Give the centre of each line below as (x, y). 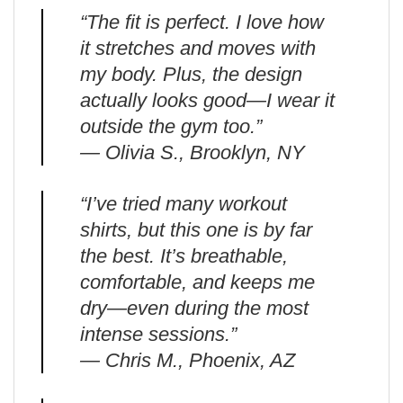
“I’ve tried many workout (183, 204)
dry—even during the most (194, 309)
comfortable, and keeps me (197, 282)
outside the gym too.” (170, 127)
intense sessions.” (158, 335)
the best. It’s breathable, (184, 256)
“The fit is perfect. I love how (201, 22)
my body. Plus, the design (191, 75)
